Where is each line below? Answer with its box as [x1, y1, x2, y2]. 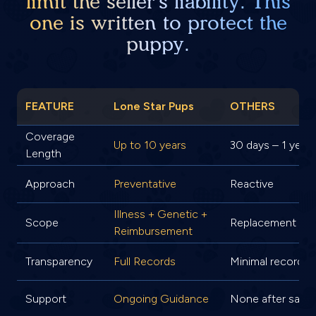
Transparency [25, 254, 92, 268]
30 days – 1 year [230, 138, 311, 152]
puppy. [126, 31, 190, 56]
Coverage [25, 129, 75, 143]
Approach [25, 176, 75, 190]
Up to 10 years [113, 138, 186, 152]
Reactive [230, 176, 274, 190]
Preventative [113, 176, 176, 190]
